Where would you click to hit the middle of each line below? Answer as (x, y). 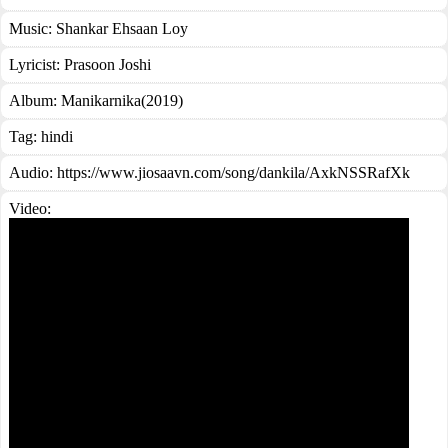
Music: (32, 28)
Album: (35, 100)
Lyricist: (36, 64)
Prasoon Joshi (107, 64)
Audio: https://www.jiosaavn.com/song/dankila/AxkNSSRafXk (209, 172)
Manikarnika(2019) (122, 100)
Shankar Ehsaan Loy (122, 28)
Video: (30, 208)
